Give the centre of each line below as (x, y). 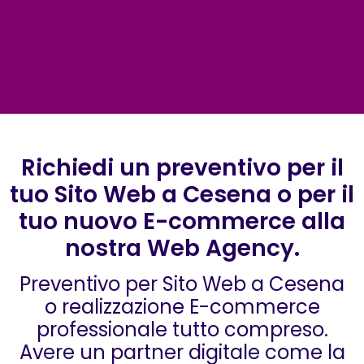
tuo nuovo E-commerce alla (182, 221)
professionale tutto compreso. (182, 329)
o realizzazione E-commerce (182, 307)
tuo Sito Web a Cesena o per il (182, 195)
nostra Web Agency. (182, 248)
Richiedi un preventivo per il (182, 168)
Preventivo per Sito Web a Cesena (182, 284)
